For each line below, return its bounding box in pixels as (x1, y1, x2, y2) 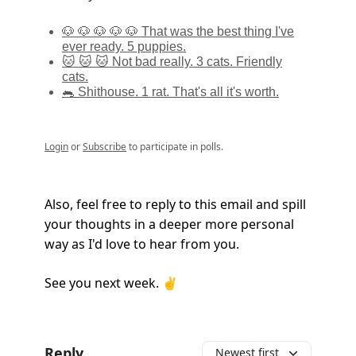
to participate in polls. (126, 140, 223, 154)
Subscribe (83, 140, 126, 154)
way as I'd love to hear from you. (44, 235, 239, 253)
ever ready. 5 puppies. (62, 40, 186, 54)
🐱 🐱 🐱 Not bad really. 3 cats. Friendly (62, 55, 282, 69)
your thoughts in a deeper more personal (44, 215, 294, 234)
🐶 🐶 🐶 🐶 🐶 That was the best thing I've (62, 25, 294, 39)
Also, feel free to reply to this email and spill (44, 195, 306, 214)
